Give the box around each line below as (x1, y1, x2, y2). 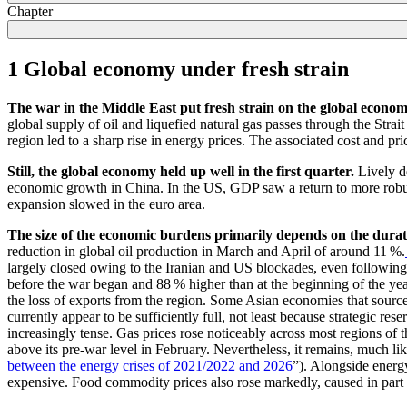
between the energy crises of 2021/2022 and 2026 (7, 357, 293, 373)
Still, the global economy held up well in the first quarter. (7, 163, 354, 179)
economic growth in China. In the (7, 179, 203, 195)
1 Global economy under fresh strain (7, 56, 349, 81)
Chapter (7, 3, 53, 19)
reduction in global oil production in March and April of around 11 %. (7, 243, 405, 259)
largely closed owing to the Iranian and (7, 259, 233, 275)
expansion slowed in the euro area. (7, 195, 209, 212)
